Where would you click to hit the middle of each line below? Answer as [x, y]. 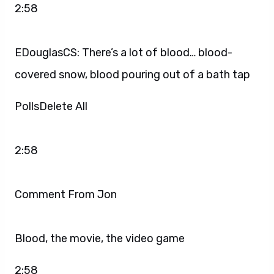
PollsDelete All [51, 106]
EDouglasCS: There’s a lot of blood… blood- [124, 52]
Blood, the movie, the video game [100, 238]
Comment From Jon [67, 194]
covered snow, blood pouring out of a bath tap [132, 74]
